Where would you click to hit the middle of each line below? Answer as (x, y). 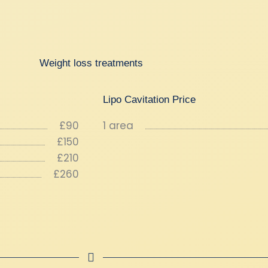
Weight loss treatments (91, 63)
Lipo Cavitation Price (149, 100)
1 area (118, 126)
